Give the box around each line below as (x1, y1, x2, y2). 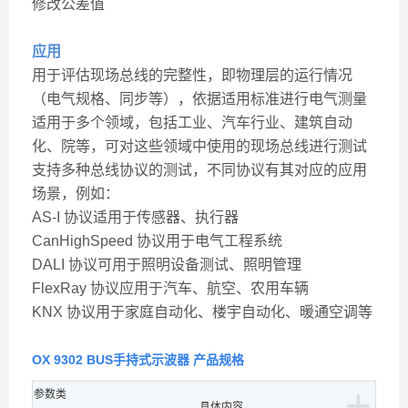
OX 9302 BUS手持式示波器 (32, 352, 189, 367)
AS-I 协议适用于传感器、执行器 (32, 209, 239, 225)
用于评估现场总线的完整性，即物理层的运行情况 (32, 67, 352, 83)
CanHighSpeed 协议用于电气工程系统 (32, 233, 282, 249)
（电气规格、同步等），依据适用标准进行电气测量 (32, 91, 367, 107)
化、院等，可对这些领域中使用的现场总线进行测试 (32, 138, 367, 154)
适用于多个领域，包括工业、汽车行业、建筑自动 (32, 115, 352, 130)
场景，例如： (32, 186, 119, 201)
